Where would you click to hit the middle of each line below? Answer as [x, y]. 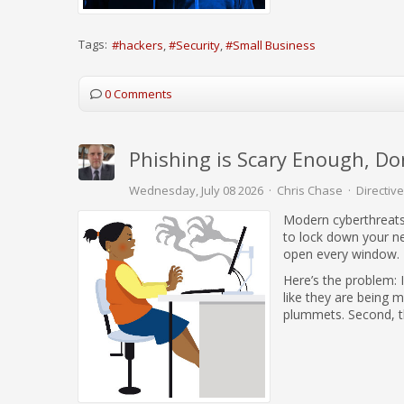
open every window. [341, 254]
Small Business [274, 46]
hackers [141, 46]
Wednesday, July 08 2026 [196, 190]
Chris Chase [310, 190]
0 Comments [138, 94]
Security [198, 46]
